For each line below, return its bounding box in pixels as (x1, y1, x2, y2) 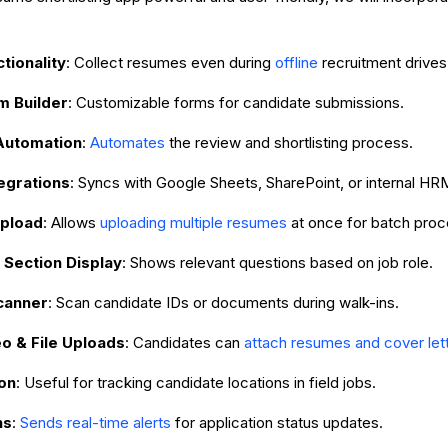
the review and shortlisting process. (165, 133, 413, 153)
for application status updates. (171, 413, 383, 433)
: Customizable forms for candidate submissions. (68, 93, 404, 113)
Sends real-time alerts (20, 413, 171, 433)
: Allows (43, 213, 100, 233)
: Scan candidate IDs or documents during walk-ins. (48, 293, 399, 313)
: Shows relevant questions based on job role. (122, 253, 433, 273)
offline (275, 53, 318, 73)
